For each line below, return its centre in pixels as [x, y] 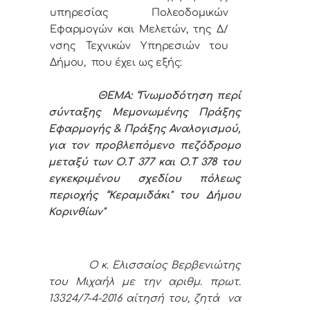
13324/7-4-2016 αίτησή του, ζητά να [145, 299]
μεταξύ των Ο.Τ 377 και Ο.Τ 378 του [145, 162]
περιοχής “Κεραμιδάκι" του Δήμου [145, 195]
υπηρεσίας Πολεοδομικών [139, 13]
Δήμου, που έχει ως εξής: [116, 63]
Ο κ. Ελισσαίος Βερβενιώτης [145, 265]
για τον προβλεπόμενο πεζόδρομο [145, 146]
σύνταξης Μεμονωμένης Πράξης [145, 112]
